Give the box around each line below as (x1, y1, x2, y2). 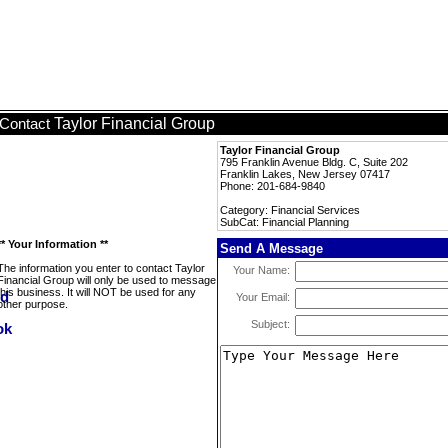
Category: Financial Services (220, 204, 360, 216)
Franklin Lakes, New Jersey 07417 (220, 168, 390, 180)
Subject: (251, 318, 290, 330)
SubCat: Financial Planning (220, 216, 349, 228)
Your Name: (233, 264, 290, 276)
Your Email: (236, 291, 290, 303)
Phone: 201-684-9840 (220, 180, 325, 192)
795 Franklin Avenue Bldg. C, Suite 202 (220, 156, 408, 168)
